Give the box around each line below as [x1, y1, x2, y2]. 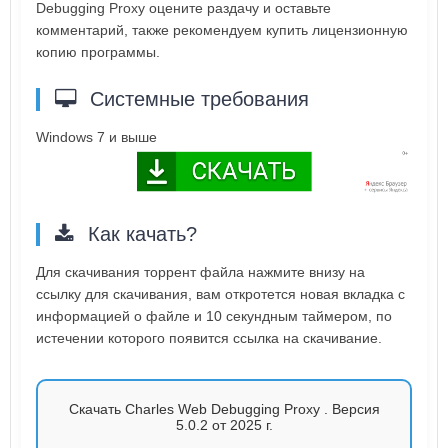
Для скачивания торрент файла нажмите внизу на [36, 263, 365, 280]
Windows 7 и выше [36, 129, 157, 146]
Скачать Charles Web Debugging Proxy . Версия [68, 400, 380, 417]
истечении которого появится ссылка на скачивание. [36, 329, 382, 346]
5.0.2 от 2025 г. [175, 416, 273, 433]
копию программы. [36, 44, 160, 61]
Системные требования [84, 88, 309, 111]
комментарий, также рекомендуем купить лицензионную [36, 22, 408, 39]
